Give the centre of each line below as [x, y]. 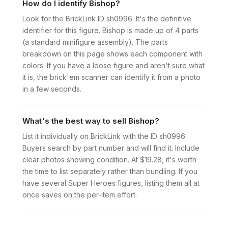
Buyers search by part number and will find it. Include [111, 148]
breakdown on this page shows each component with [112, 53]
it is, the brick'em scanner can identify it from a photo [111, 77]
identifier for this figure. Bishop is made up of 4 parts [110, 30]
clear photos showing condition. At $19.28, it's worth [109, 159]
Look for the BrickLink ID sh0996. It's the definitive [107, 18]
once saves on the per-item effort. [80, 194]
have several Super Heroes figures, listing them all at [111, 183]
